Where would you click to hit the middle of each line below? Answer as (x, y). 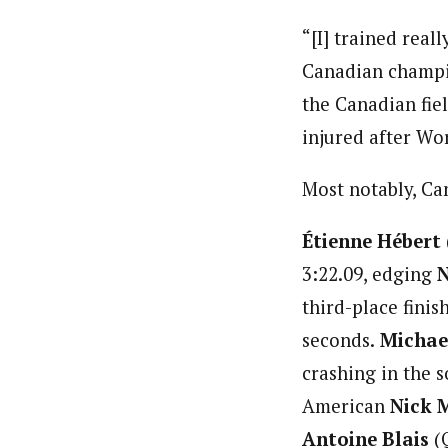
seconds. (338, 339)
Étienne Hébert (371, 240)
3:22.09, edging (369, 273)
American (346, 405)
